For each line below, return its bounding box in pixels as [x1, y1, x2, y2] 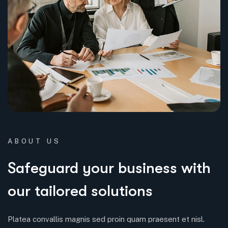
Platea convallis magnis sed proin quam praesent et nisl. [8, 214, 205, 223]
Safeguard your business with [8, 159, 211, 177]
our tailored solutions [8, 182, 153, 199]
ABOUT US [8, 137, 61, 145]
